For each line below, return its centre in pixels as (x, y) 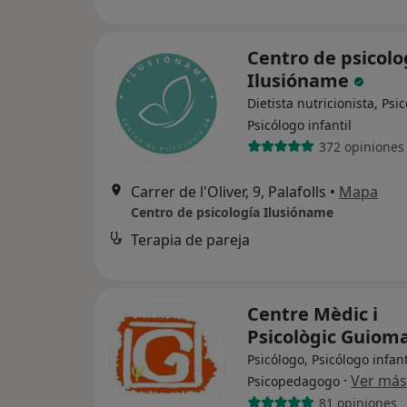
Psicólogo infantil (299, 125)
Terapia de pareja (190, 240)
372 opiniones (361, 146)
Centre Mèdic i (313, 314)
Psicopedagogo (293, 382)
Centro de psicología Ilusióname (232, 213)
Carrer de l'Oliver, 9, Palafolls (228, 192)
